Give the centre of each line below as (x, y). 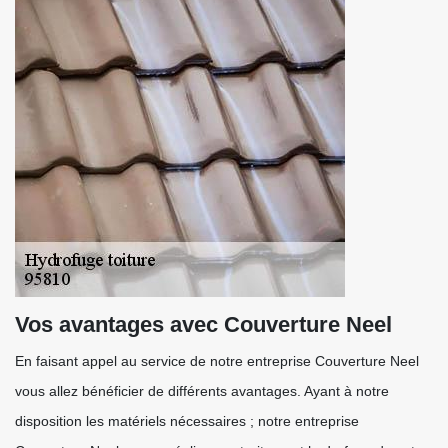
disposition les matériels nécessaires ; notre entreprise (187, 421)
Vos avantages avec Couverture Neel (203, 324)
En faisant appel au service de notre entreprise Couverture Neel (217, 361)
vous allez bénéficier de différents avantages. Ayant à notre (202, 391)
